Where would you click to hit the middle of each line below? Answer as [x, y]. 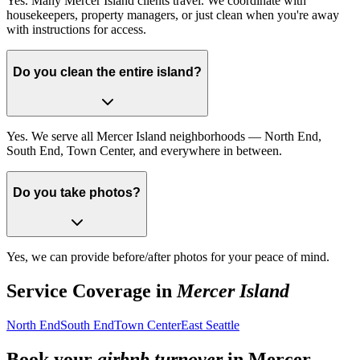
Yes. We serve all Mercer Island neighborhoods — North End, [164, 136]
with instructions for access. [76, 30]
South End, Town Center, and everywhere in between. [144, 150]
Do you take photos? [77, 193]
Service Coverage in [92, 290]
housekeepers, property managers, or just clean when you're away [173, 15]
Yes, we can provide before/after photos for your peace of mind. [168, 256]
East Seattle [210, 325]
